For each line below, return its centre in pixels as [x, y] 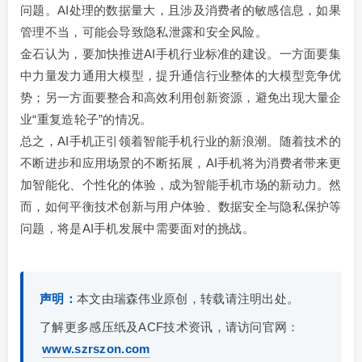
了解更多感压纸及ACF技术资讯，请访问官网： [170, 327]
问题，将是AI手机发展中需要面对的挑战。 [137, 229]
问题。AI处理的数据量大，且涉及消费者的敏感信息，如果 [181, 11]
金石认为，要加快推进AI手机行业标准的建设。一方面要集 [181, 54]
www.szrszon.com [96, 349]
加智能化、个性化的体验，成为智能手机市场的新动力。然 [181, 185]
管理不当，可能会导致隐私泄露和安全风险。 [144, 32]
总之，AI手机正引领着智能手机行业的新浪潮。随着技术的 [181, 141]
